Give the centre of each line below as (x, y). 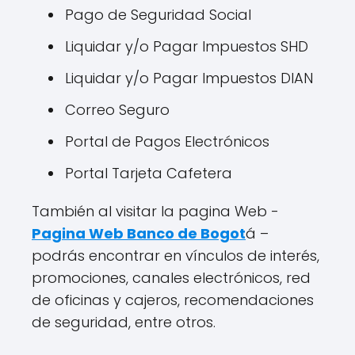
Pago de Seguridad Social (158, 15)
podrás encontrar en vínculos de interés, (176, 256)
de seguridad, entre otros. (124, 323)
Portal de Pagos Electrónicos (167, 142)
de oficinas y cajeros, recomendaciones (173, 300)
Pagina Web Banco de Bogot (139, 234)
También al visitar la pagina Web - (155, 212)
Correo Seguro (117, 110)
